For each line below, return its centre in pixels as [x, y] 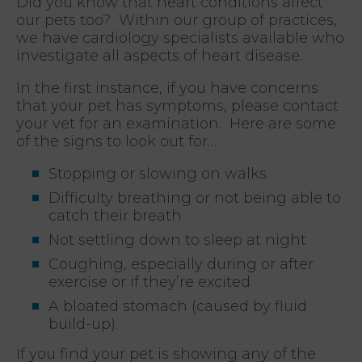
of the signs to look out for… [116, 141]
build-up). [83, 324]
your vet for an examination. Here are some [176, 123]
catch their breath [115, 215]
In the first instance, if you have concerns [167, 88]
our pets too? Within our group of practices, [177, 20]
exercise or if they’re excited [149, 282]
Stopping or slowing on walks [158, 173]
